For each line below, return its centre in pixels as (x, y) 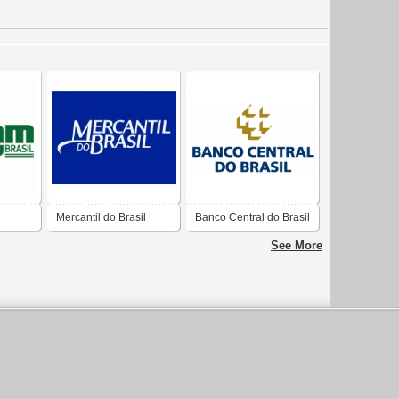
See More (297, 246)
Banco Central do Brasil (252, 218)
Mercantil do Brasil (101, 218)
